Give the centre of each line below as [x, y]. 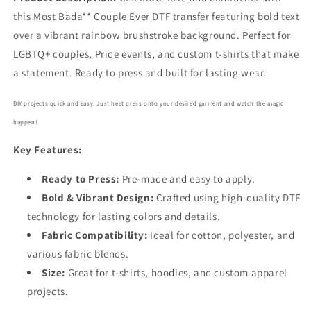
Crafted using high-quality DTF [227, 198]
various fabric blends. [78, 254]
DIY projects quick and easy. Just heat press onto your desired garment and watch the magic [149, 104]
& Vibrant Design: [110, 198]
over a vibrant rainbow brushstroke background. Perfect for [152, 35]
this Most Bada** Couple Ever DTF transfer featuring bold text [157, 17]
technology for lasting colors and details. [124, 217]
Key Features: [48, 150]
